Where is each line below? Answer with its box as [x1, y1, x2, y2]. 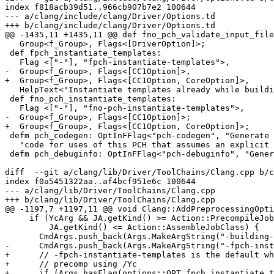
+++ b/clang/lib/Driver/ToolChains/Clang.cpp [5, 195, 215, 205]
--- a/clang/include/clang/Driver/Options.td [5, 12, 215, 21]
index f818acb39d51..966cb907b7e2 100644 [5, 2, 196, 12]
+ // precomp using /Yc [5, 259, 137, 269]
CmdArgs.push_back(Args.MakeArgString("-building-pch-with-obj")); [5, 232, 39, 242]
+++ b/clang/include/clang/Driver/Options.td [5, 21, 215, 31]
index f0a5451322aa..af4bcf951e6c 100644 [5, 177, 196, 187]
